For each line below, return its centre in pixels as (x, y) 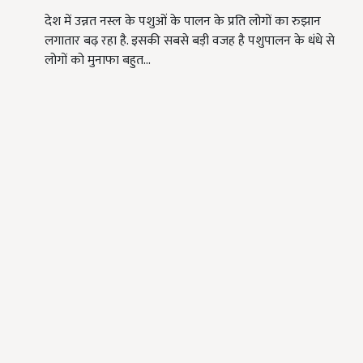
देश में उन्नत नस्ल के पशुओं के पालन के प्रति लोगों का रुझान (183, 22)
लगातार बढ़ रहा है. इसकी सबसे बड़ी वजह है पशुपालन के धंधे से (190, 41)
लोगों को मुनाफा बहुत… (98, 61)
